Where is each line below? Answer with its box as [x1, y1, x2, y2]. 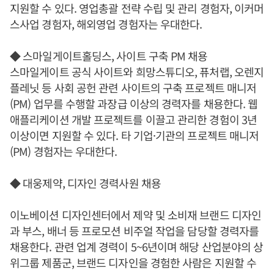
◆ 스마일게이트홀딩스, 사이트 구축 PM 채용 [10, 48, 208, 64]
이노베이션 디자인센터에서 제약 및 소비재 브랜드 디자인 [10, 207, 261, 223]
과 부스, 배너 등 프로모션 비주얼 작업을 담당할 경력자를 [10, 223, 259, 239]
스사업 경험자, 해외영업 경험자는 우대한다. [10, 16, 202, 32]
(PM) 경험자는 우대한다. [10, 143, 120, 160]
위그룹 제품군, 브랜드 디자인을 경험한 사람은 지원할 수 [10, 254, 257, 271]
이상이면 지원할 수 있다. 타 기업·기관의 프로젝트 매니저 [10, 127, 259, 144]
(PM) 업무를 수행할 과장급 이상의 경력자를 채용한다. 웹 [10, 95, 258, 112]
